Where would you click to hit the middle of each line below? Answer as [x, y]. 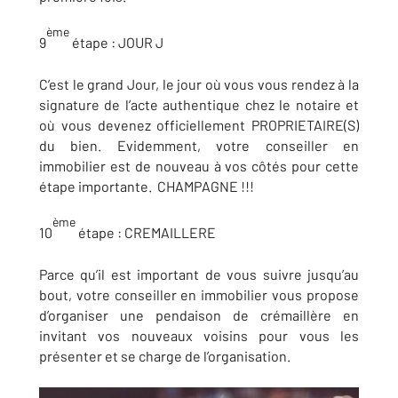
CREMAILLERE [169, 233]
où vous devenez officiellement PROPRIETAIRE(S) [199, 124]
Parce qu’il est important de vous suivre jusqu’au [199, 275]
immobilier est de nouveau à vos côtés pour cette [199, 165]
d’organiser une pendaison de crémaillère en [199, 315]
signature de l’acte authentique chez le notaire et [199, 104]
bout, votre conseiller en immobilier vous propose [199, 295]
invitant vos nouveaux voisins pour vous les [199, 336]
